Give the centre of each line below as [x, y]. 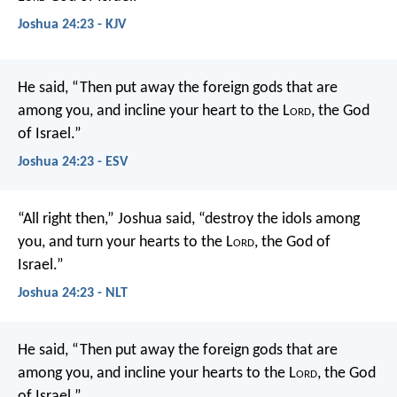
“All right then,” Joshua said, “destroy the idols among [189, 219]
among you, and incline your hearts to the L [157, 374]
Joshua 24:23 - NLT [73, 294]
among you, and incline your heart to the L [154, 111]
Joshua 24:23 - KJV [72, 25]
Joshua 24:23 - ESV [73, 162]
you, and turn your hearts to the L [125, 242]
